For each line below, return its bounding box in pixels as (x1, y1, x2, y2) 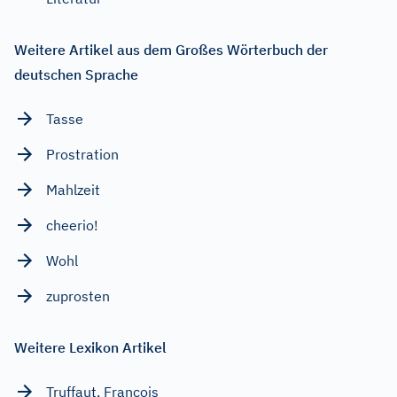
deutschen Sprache (14, 65, 138, 83)
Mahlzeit (46, 180, 100, 198)
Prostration (46, 144, 119, 163)
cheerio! (46, 215, 98, 234)
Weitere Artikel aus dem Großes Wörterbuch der (14, 40, 328, 58)
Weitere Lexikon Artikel (14, 338, 167, 356)
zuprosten (46, 286, 110, 305)
